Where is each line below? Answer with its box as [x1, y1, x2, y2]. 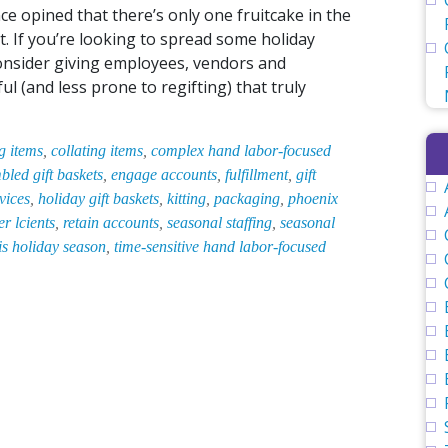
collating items [51, 142, 143, 159]
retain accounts [63, 214, 159, 231]
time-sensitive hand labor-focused [114, 238, 326, 255]
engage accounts [111, 166, 217, 183]
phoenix [288, 190, 338, 207]
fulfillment [225, 166, 288, 183]
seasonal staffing [167, 214, 272, 231]
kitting [167, 190, 206, 207]
